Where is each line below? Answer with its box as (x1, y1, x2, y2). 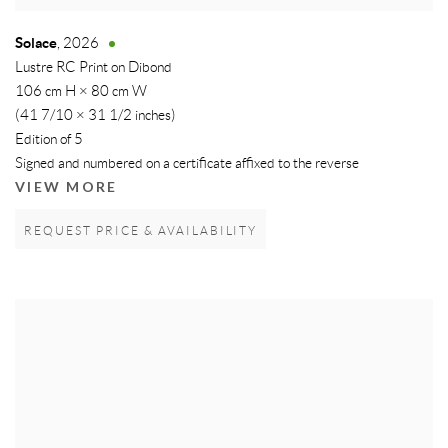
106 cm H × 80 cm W (15, 84, 147, 101)
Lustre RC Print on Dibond (15, 60, 172, 77)
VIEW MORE (15, 179, 118, 197)
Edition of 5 (15, 132, 83, 149)
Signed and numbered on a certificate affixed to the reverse (15, 156, 359, 173)
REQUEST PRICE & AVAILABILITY (24, 225, 258, 239)
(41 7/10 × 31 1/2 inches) (15, 108, 176, 125)
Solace (15, 35, 57, 53)
